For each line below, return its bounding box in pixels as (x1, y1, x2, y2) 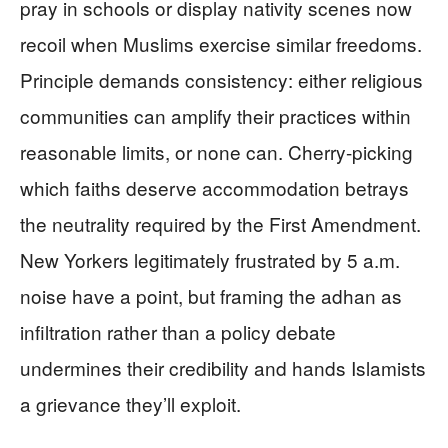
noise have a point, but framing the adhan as (20, 282, 402, 310)
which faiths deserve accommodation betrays (20, 174, 409, 202)
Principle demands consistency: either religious (20, 66, 423, 94)
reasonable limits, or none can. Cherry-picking (20, 138, 413, 166)
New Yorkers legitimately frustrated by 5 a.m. (20, 246, 400, 274)
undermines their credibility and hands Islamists (20, 354, 426, 382)
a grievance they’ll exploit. (20, 390, 241, 418)
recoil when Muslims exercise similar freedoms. (20, 30, 422, 58)
